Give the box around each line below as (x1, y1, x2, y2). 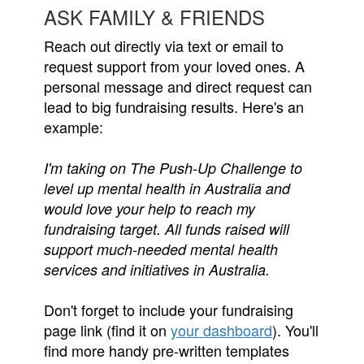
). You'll (272, 318, 318, 340)
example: (44, 115, 103, 137)
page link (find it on (44, 318, 171, 340)
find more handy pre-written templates (44, 339, 289, 361)
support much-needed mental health (44, 238, 278, 259)
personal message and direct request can (44, 75, 312, 97)
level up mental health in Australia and (44, 177, 290, 198)
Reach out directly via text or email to (44, 34, 284, 56)
